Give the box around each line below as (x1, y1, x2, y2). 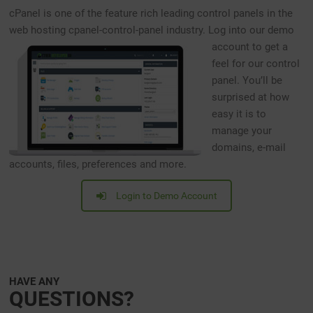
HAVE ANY (9, 275, 60, 288)
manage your (212, 124, 272, 137)
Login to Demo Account (115, 189, 217, 201)
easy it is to (212, 107, 267, 120)
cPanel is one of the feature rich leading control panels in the (9, 6, 293, 20)
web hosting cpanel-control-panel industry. (9, 23, 206, 36)
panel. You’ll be (212, 73, 283, 87)
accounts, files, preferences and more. (9, 157, 187, 170)
